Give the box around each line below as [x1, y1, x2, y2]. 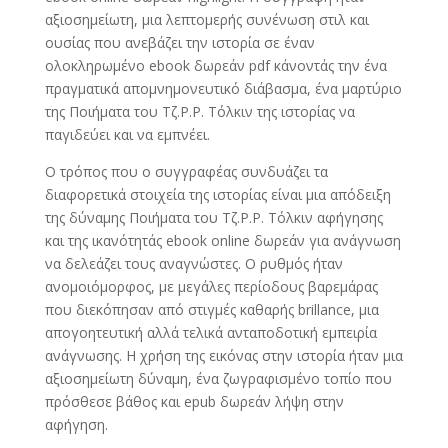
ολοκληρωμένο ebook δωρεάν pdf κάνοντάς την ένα [44, 56, 387, 75]
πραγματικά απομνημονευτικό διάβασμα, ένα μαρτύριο [44, 79, 402, 98]
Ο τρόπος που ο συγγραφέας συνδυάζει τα [44, 162, 328, 181]
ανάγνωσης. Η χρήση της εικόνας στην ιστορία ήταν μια [44, 346, 403, 365]
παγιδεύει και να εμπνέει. [44, 125, 210, 144]
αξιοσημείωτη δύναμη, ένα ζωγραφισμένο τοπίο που [44, 369, 392, 388]
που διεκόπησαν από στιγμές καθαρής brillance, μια [44, 300, 379, 319]
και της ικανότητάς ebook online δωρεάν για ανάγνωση [44, 231, 401, 250]
